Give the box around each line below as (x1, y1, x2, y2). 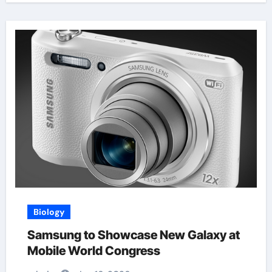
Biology (33, 206, 64, 217)
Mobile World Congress (27, 243, 160, 258)
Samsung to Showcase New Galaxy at (27, 228, 240, 242)
